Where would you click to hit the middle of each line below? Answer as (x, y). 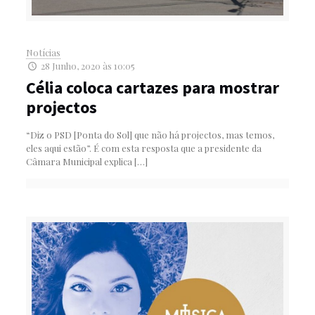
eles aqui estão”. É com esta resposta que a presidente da (143, 148)
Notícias (43, 53)
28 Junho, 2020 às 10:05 (88, 66)
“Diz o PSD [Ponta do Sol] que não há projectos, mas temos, (150, 135)
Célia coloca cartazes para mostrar (152, 88)
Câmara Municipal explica (79, 162)
